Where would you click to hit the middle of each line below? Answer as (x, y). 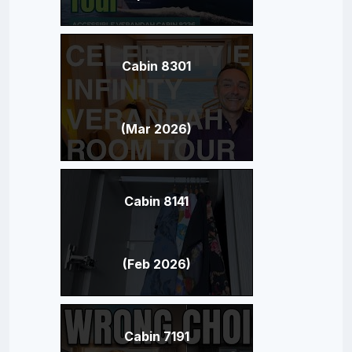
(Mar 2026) (156, 128)
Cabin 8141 (156, 201)
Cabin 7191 (156, 336)
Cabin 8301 (156, 66)
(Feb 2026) (156, 264)
